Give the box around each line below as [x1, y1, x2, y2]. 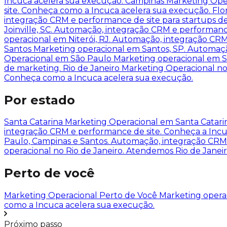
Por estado [4, 92, 75, 107]
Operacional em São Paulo [4, 53, 113, 63]
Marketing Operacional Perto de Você [4, 191, 159, 201]
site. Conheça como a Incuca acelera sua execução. [4, 5, 212, 15]
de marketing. [4, 63, 63, 73]
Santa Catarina [4, 117, 65, 127]
